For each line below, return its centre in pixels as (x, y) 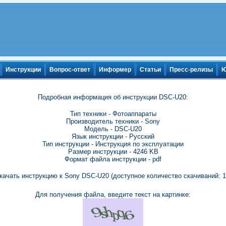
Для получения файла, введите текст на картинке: (113, 194)
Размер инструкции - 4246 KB (113, 152)
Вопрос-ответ (70, 70)
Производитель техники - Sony (113, 121)
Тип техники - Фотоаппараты (113, 114)
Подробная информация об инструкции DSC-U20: (113, 97)
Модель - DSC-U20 (113, 129)
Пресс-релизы (191, 70)
